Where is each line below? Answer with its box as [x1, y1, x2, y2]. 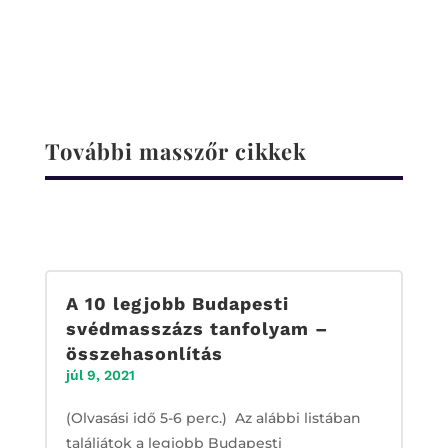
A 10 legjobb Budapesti [65, 292, 289, 314]
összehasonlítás [65, 342, 223, 364]
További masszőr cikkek [44, 135, 307, 166]
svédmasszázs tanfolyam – [65, 317, 328, 339]
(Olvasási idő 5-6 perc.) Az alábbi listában [65, 408, 361, 427]
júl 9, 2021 [65, 366, 135, 383]
